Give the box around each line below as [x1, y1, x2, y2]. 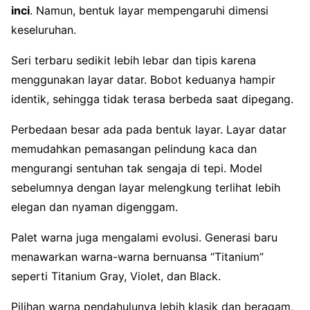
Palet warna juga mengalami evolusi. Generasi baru [11, 230, 277, 244]
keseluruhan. [11, 22, 76, 37]
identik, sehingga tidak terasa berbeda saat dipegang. [11, 91, 293, 106]
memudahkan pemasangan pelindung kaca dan [11, 141, 257, 156]
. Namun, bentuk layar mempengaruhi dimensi [30, 3, 268, 17]
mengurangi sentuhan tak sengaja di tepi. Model [11, 161, 262, 175]
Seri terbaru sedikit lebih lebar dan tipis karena [11, 53, 256, 67]
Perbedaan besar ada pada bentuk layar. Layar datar [11, 122, 286, 136]
